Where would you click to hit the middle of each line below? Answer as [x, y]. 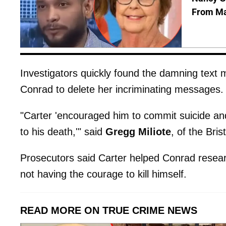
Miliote [155, 131]
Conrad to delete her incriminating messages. [122, 89]
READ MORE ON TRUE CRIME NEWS [109, 210]
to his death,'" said [63, 131]
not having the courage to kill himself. [103, 174]
